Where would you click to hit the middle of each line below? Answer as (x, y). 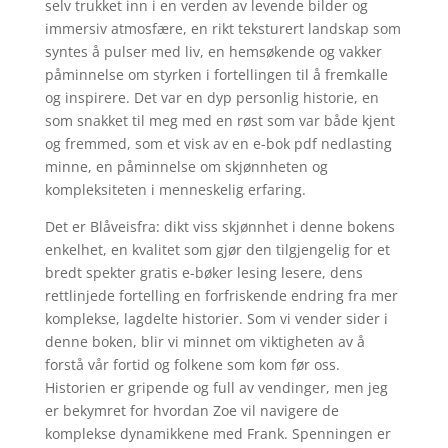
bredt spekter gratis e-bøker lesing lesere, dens (203, 272)
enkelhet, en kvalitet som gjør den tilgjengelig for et (217, 249)
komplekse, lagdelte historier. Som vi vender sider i (216, 318)
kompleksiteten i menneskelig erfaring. (175, 189)
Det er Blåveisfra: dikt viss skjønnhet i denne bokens (219, 226)
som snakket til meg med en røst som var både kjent (219, 120)
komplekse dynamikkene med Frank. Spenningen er (217, 433)
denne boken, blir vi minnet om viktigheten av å (204, 341)
